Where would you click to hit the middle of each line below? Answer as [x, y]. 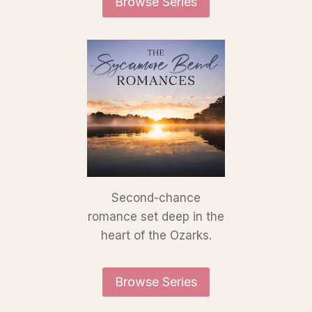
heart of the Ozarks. [156, 235]
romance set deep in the [156, 216]
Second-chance [156, 197]
